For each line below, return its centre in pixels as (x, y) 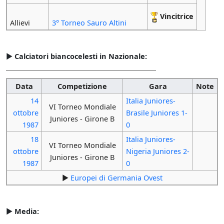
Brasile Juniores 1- (156, 113)
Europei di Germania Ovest (116, 178)
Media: (27, 211)
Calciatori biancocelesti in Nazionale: (81, 56)
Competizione (82, 86)
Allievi (20, 23)
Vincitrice (176, 16)
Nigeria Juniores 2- (157, 151)
